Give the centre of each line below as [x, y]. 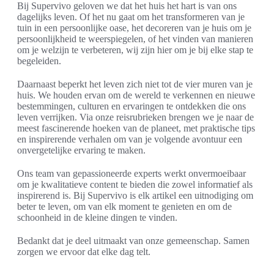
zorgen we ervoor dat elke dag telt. [84, 252]
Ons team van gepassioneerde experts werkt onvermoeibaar [131, 173]
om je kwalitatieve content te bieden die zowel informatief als [135, 184]
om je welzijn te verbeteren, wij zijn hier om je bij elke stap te [135, 50]
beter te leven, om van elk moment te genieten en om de [124, 206]
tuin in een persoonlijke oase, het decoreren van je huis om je [134, 28]
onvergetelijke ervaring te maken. [81, 150]
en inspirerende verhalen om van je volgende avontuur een [130, 139]
